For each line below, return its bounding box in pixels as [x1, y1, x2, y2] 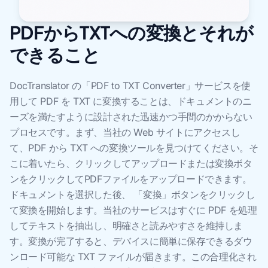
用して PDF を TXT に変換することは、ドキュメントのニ [10, 95, 252, 107]
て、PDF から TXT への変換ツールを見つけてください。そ [10, 142, 258, 154]
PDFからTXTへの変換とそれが [10, 21, 253, 44]
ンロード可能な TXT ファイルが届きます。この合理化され [10, 251, 257, 263]
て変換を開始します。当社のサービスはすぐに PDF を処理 [10, 204, 257, 216]
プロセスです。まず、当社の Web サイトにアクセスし [10, 126, 240, 138]
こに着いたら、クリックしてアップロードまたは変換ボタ [10, 157, 252, 169]
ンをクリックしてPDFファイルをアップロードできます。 [10, 173, 252, 185]
